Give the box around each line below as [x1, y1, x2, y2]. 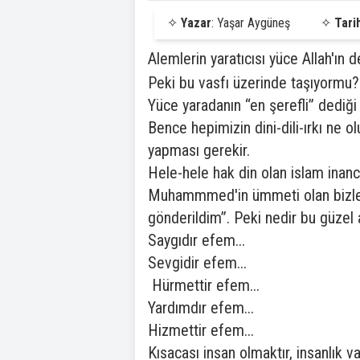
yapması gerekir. [148, 141, 250, 160]
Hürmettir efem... [148, 276, 260, 295]
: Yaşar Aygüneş [211, 15, 290, 31]
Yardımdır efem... [148, 298, 254, 317]
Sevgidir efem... [148, 253, 247, 272]
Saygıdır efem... [148, 231, 245, 250]
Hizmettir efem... [148, 321, 254, 340]
